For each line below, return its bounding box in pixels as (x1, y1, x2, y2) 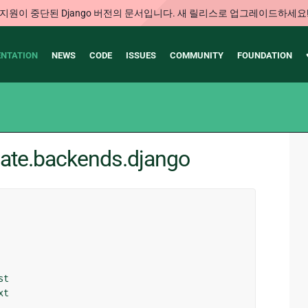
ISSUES (125, 50, 156, 60)
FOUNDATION (236, 50, 292, 60)
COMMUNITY (169, 50, 223, 60)
